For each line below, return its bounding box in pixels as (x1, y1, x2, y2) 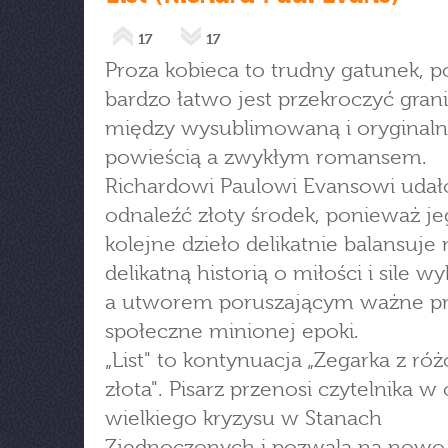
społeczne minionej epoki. (105, 319, 359, 343)
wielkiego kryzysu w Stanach (105, 406, 382, 430)
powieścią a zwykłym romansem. (105, 145, 427, 169)
